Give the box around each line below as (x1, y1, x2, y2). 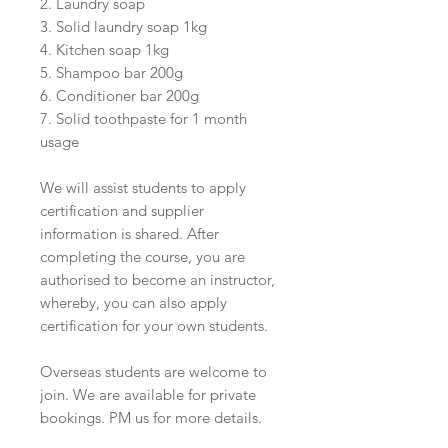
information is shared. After (40, 224, 219, 244)
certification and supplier (40, 201, 204, 221)
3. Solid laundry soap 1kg (40, 17, 207, 37)
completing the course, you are (40, 247, 245, 267)
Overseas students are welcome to (40, 362, 267, 382)
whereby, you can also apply (40, 293, 227, 313)
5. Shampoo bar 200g (40, 63, 183, 83)
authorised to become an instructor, (40, 270, 275, 290)
